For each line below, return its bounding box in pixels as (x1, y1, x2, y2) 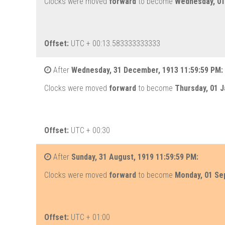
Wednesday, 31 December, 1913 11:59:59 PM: (71, 65, 223, 75)
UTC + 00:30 (71, 126, 110, 136)
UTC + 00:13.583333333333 (71, 39, 160, 49)
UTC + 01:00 (71, 212, 110, 222)
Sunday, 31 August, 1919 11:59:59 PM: (71, 152, 198, 162)
